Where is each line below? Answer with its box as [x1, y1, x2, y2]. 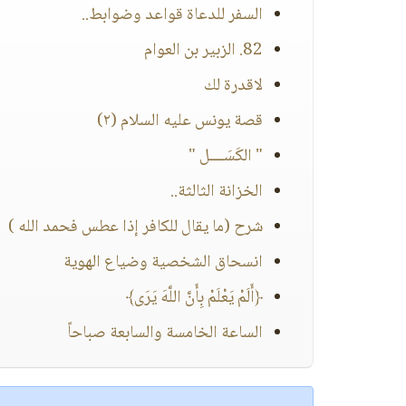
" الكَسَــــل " [188, 142, 263, 171]
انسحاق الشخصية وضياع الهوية [63, 248, 263, 277]
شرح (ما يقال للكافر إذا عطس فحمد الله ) [8, 213, 263, 242]
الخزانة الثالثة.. [170, 178, 263, 207]
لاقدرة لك [204, 72, 263, 101]
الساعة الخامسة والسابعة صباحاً [67, 319, 263, 348]
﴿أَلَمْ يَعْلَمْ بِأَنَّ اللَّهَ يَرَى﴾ [126, 284, 263, 313]
